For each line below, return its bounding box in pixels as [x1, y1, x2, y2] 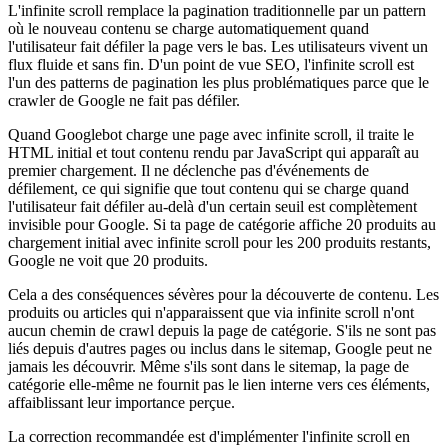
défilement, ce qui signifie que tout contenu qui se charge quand [8, 180, 409, 198]
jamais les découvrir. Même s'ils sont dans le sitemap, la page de [8, 358, 409, 376]
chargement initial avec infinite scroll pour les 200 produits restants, [8, 234, 431, 252]
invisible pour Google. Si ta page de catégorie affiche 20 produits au [8, 216, 436, 234]
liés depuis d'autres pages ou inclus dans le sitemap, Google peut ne [8, 340, 432, 358]
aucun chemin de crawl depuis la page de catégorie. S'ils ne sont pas [8, 322, 436, 340]
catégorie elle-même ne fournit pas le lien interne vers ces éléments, [8, 376, 430, 394]
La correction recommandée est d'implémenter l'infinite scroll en [8, 428, 410, 446]
